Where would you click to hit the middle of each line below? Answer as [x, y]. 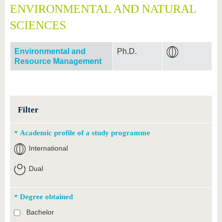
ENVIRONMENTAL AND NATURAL [103, 9]
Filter [28, 109]
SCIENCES [38, 25]
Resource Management [58, 61]
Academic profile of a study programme [85, 133]
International [48, 148]
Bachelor [40, 212]
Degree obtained [46, 197]
